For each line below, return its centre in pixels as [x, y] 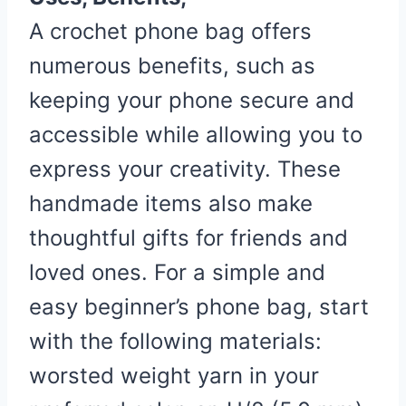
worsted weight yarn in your [174, 375]
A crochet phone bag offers [170, 31]
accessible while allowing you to [196, 134]
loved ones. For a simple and [177, 272]
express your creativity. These [185, 169]
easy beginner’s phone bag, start [199, 306]
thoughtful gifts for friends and [188, 237]
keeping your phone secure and [192, 100]
